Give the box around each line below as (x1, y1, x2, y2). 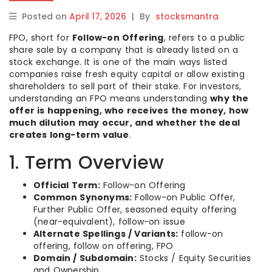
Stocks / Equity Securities (136, 252, 251, 264)
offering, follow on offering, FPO (33, 240, 174, 252)
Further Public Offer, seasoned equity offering (33, 203, 237, 216)
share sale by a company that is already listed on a (9, 44, 239, 56)
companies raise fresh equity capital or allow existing (9, 68, 245, 80)
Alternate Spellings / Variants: (33, 228, 178, 240)
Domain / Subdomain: (33, 252, 137, 264)
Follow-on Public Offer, (132, 191, 236, 203)
